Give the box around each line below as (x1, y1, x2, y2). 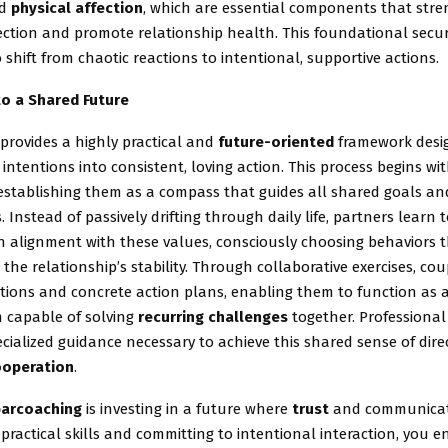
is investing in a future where (82, 400, 292, 419)
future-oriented (218, 133, 334, 152)
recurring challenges (138, 308, 288, 327)
